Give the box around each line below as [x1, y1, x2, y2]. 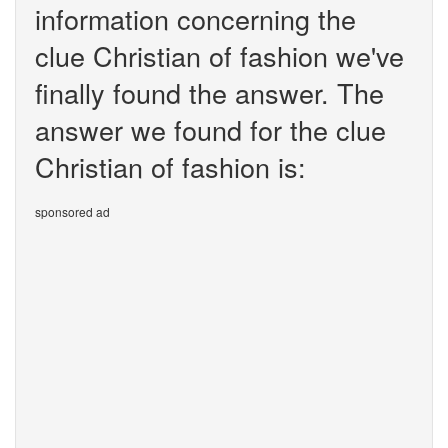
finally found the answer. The [35, 73, 384, 112]
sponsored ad [35, 203, 110, 220]
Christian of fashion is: [35, 147, 306, 186]
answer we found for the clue [35, 110, 386, 149]
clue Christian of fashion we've [35, 36, 404, 75]
